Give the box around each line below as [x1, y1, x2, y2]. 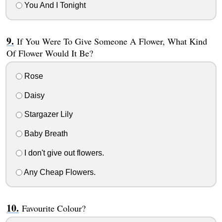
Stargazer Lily [22, 110, 73, 119]
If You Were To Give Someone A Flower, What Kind [16, 35, 207, 48]
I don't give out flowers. [22, 148, 104, 157]
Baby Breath [22, 129, 68, 138]
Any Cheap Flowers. [22, 167, 96, 176]
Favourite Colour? [21, 202, 86, 214]
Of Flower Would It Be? [6, 47, 93, 59]
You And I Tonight [22, 1, 86, 10]
